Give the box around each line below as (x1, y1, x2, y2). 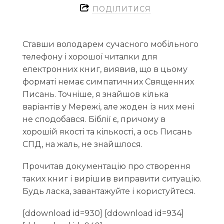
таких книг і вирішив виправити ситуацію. (22, 174, 201, 184)
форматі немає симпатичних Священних (22, 76, 194, 86)
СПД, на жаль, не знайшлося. (22, 139, 142, 149)
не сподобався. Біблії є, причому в (22, 114, 165, 124)
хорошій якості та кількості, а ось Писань (22, 126, 192, 136)
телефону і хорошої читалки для (22, 51, 157, 61)
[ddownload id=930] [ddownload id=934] (22, 208, 184, 218)
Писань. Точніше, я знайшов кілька (22, 89, 168, 99)
